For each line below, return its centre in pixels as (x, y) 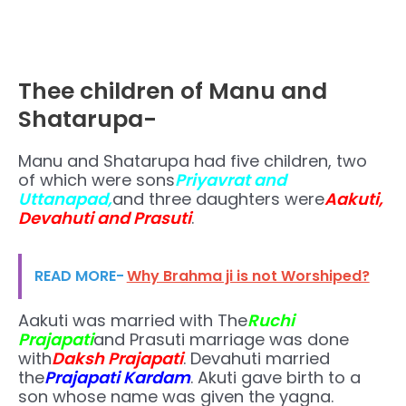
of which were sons (97, 180)
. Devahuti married (256, 359)
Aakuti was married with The (133, 321)
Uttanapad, (65, 199)
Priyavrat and (231, 180)
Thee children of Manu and (173, 92)
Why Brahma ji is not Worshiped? (248, 275)
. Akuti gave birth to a (275, 378)
